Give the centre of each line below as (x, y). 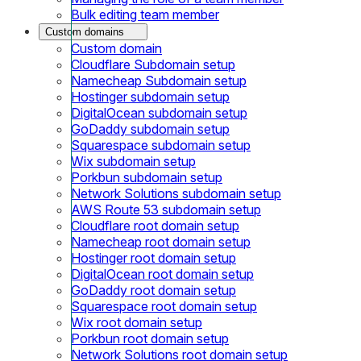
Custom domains (85, 31)
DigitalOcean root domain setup (162, 274)
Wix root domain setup (137, 322)
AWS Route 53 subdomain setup (166, 209)
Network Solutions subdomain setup (176, 193)
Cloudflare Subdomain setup (153, 64)
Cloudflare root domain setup (155, 225)
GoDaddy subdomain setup (150, 129)
